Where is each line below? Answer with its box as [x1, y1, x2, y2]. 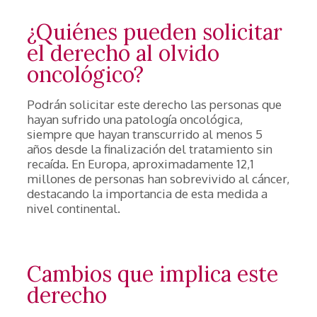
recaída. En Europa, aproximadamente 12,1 [27, 156, 254, 171]
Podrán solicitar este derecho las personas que [27, 97, 282, 112]
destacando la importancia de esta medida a [27, 186, 267, 201]
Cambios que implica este [27, 260, 278, 287]
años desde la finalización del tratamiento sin [27, 142, 272, 156]
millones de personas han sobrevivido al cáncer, [27, 171, 289, 186]
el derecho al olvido [27, 40, 219, 67]
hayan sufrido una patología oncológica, [27, 112, 243, 127]
